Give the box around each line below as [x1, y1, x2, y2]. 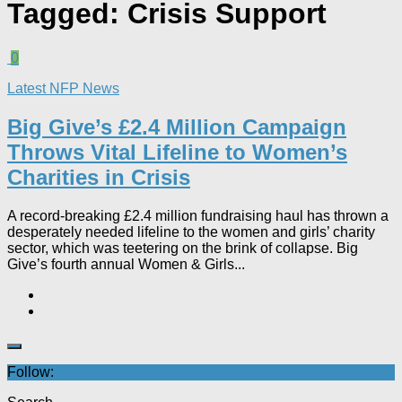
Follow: [7, 363, 54, 380]
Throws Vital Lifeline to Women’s [7, 139, 347, 164]
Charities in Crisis [7, 164, 190, 189]
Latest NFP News [7, 80, 119, 96]
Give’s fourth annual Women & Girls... [7, 256, 245, 272]
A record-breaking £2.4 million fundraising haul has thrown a [7, 207, 389, 223]
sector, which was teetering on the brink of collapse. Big [7, 240, 358, 256]
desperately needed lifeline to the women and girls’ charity [7, 223, 375, 240]
